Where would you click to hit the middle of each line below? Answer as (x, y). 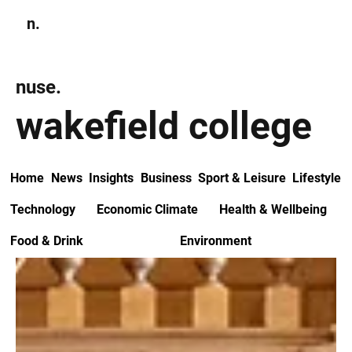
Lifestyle (317, 178)
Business (166, 178)
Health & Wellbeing (273, 210)
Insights (112, 178)
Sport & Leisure (242, 178)
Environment (216, 241)
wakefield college (164, 126)
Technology (43, 210)
